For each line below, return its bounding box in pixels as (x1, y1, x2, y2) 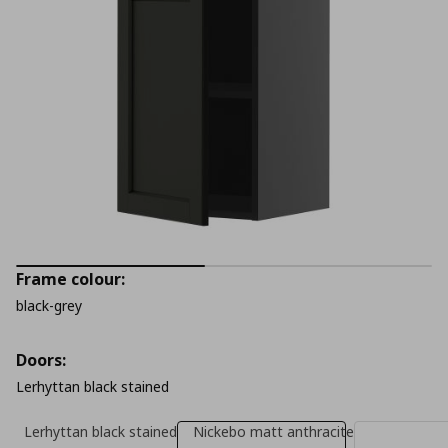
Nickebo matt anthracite (193, 422, 354, 441)
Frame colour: (16, 268, 125, 290)
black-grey (16, 296, 82, 315)
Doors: (16, 349, 66, 371)
